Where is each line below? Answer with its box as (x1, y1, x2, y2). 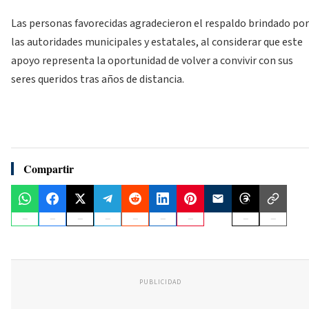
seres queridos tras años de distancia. (11, 71, 184, 87)
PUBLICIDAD (139, 277, 181, 288)
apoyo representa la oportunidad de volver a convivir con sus (11, 52, 293, 68)
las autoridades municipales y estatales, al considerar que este (11, 34, 303, 50)
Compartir (23, 161, 74, 177)
